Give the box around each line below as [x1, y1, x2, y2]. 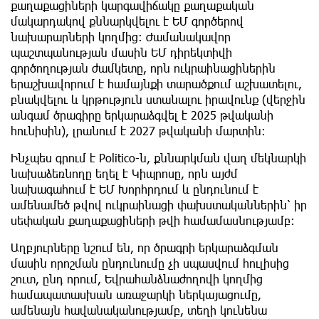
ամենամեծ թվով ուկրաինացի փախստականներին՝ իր [11, 197, 307, 211]
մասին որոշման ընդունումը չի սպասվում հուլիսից [11, 256, 289, 270]
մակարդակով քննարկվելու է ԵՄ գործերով [11, 14, 244, 28]
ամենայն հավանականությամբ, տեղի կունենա [11, 303, 267, 317]
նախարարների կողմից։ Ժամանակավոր [11, 29, 231, 43]
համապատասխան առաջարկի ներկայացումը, [11, 287, 261, 301]
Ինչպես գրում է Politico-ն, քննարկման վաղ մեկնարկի [11, 150, 306, 164]
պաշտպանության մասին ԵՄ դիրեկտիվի [11, 45, 232, 59]
